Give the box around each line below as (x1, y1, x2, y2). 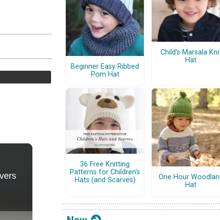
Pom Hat (90, 70, 119, 79)
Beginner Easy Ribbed (71, 62, 139, 71)
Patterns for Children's (70, 168, 140, 177)
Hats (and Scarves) (74, 176, 136, 185)
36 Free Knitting (80, 160, 130, 169)
